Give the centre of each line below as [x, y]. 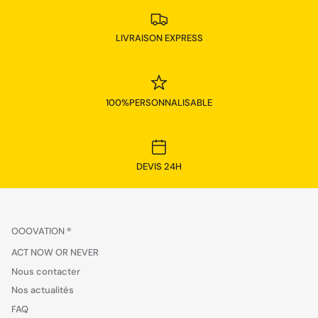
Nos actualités [43, 290]
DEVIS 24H [159, 167]
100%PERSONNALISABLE [159, 102]
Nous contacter [46, 271]
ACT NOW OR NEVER [55, 253]
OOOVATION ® [42, 231]
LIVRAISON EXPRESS [159, 38]
